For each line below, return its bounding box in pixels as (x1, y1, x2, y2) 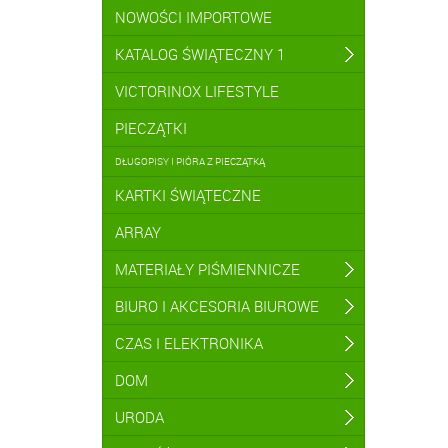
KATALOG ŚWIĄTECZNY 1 (115, 44, 285, 64)
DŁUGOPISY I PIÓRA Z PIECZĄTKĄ (115, 154, 265, 168)
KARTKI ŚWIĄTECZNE (115, 185, 261, 205)
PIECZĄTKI (115, 118, 187, 138)
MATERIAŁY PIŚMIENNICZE (115, 259, 300, 279)
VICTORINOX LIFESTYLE (115, 81, 279, 101)
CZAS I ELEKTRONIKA (115, 333, 263, 353)
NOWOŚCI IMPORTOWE (115, 7, 272, 27)
